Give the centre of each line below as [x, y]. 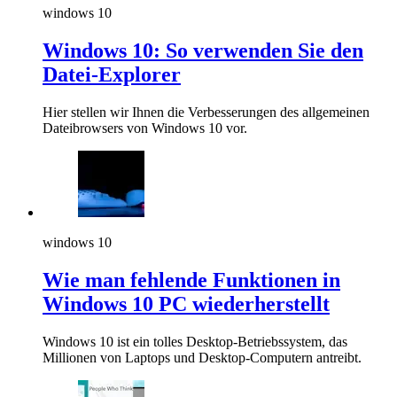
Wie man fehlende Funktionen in [191, 280]
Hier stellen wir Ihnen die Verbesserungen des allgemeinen [206, 113]
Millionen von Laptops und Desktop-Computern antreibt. [202, 358]
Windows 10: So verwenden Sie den [203, 51]
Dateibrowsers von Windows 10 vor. [145, 128]
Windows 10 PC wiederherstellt [186, 304]
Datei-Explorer [112, 75]
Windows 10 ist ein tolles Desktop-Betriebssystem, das [195, 342]
